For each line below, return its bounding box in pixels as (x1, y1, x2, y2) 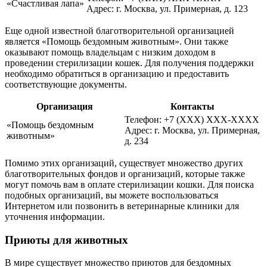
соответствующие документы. (5, 79, 127, 89)
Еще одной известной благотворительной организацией (5, 25, 234, 36)
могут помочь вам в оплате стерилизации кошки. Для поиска (5, 179, 254, 190)
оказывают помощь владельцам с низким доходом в (5, 46, 216, 57)
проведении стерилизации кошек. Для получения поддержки (5, 57, 254, 68)
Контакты (170, 101, 215, 111)
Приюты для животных (5, 233, 128, 246)
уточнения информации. (5, 211, 105, 222)
